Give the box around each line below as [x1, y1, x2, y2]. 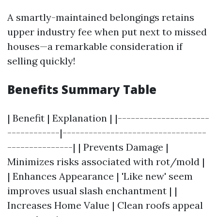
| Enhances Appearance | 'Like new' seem [7, 170, 193, 182]
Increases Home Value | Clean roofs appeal [7, 199, 203, 211]
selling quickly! [7, 55, 76, 67]
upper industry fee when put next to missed [7, 26, 207, 38]
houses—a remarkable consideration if [7, 40, 183, 52]
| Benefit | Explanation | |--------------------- [7, 112, 209, 124]
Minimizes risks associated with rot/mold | [7, 155, 205, 168]
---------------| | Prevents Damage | [7, 141, 169, 153]
